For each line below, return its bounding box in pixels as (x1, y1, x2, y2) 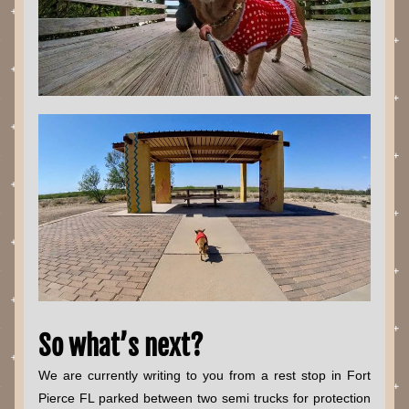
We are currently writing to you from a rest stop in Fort (38, 368, 371, 383)
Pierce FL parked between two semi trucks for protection (38, 391, 371, 405)
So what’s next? (38, 330, 204, 362)
